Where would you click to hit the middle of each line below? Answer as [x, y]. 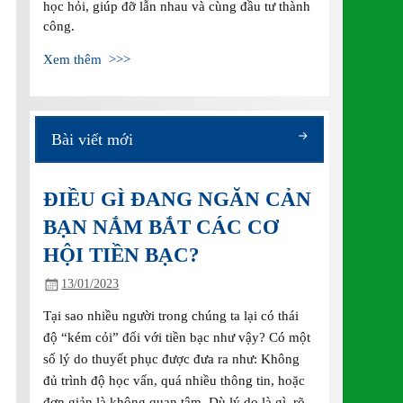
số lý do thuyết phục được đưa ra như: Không [172, 358]
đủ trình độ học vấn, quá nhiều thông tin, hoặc [175, 380]
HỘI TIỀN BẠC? [122, 255]
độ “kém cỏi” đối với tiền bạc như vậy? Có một [177, 336]
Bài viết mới [92, 139]
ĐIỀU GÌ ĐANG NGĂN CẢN [178, 200]
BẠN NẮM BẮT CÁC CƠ [161, 228]
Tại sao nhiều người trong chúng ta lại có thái [171, 315]
